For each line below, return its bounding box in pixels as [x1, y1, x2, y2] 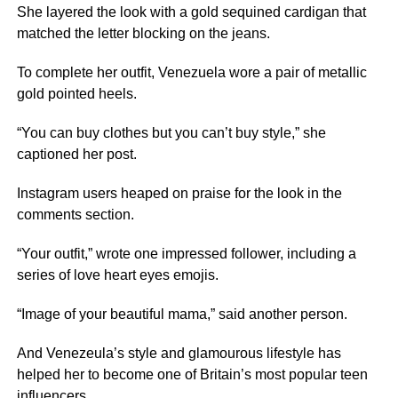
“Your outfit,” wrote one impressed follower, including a [16, 246, 356, 261]
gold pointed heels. [16, 86, 137, 101]
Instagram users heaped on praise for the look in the [16, 186, 342, 201]
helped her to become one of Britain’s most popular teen [16, 367, 368, 382]
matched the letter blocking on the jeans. [16, 26, 270, 41]
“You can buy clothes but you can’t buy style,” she [16, 125, 326, 140]
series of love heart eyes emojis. [16, 267, 219, 283]
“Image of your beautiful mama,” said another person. [16, 306, 347, 322]
